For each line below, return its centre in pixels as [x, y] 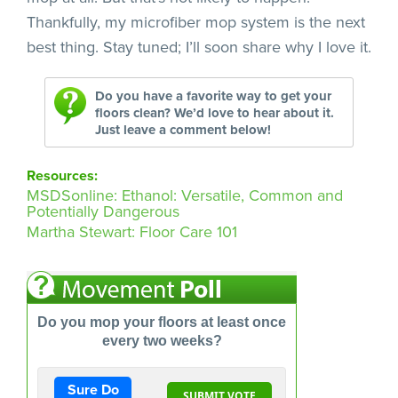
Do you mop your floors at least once [162, 322]
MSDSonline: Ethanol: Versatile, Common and [185, 195]
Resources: [62, 175]
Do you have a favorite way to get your [213, 96]
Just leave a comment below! [183, 129]
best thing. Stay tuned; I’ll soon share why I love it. [199, 47]
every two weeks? [162, 340]
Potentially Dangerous [103, 211]
